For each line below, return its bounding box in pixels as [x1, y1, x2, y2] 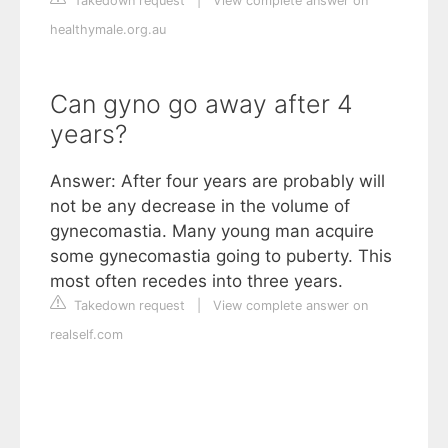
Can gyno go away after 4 [50, 89, 353, 119]
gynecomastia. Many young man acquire [50, 221, 374, 241]
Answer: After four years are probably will [50, 171, 385, 191]
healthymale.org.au [50, 22, 166, 37]
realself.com [50, 327, 123, 342]
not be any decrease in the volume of [50, 196, 350, 216]
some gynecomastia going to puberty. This [50, 246, 392, 266]
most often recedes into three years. [50, 271, 343, 291]
